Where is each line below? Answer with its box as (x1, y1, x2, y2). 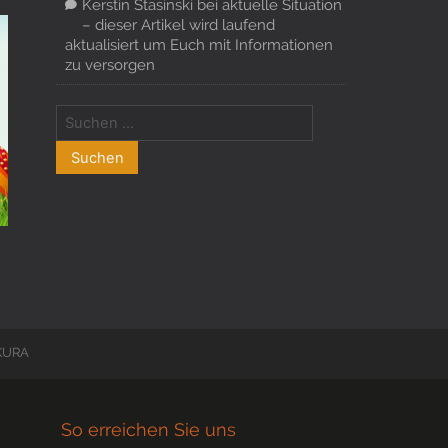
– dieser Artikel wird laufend (81, 16, 275, 34)
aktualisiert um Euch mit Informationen (64, 36, 333, 54)
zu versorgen (64, 56, 155, 74)
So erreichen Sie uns (61, 419, 236, 441)
